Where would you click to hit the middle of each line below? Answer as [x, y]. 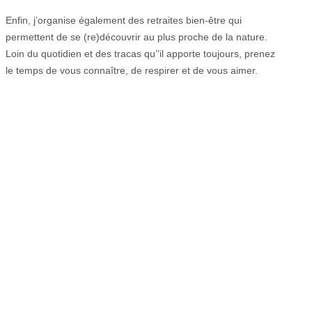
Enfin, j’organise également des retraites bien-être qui [124, 21]
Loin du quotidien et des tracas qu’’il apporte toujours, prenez [140, 54]
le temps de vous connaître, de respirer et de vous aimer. [132, 71]
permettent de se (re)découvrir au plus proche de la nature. [136, 37]
